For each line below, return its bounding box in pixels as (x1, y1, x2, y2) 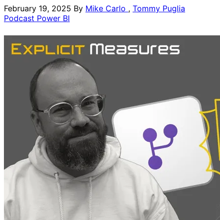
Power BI (37, 13, 70, 23)
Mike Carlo (85, 3, 128, 13)
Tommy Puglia (133, 3, 185, 13)
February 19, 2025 (4, 3, 71, 13)
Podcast (4, 13, 37, 23)
